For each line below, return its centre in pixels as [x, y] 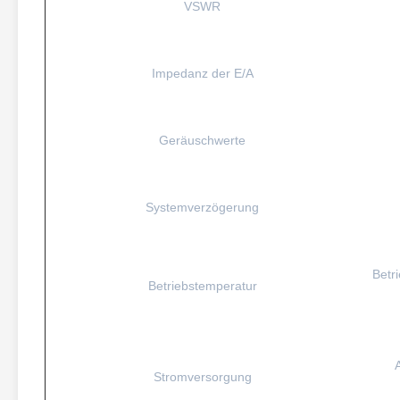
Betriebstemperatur [202, 286]
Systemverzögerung [202, 207]
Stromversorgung [202, 377]
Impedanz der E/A [202, 73]
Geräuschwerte [202, 140]
